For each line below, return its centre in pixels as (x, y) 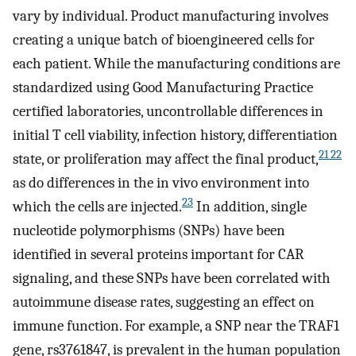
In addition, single (250, 206)
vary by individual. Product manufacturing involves (170, 15)
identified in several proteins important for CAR (159, 254)
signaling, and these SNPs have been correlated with (172, 278)
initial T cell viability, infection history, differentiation (175, 135)
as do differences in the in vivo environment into (161, 182)
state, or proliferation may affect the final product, (166, 159)
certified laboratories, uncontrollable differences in (168, 111)
